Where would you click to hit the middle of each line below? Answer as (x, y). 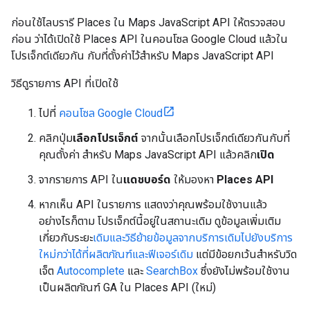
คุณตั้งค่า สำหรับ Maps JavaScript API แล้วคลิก (148, 155)
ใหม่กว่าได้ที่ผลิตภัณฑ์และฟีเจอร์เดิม (116, 255)
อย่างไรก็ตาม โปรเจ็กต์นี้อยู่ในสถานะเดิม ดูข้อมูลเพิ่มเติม (160, 221)
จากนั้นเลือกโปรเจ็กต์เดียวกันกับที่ (214, 138)
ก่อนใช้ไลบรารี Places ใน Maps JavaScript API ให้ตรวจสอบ (148, 23)
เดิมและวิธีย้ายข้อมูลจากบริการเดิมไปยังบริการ (193, 238)
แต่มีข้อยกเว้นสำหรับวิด (245, 255)
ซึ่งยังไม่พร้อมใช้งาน (244, 271)
